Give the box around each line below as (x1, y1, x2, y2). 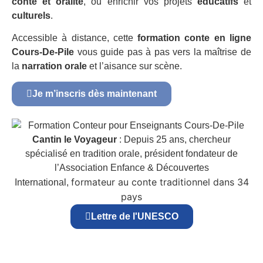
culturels (12, 10, 50, 21)
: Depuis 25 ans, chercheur (117, 134, 231, 145)
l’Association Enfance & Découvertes (54, 163, 209, 173)
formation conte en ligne (137, 32, 252, 43)
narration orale (22, 60, 87, 71)
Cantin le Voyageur (32, 134, 117, 145)
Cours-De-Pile (12, 46, 74, 57)
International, (14, 177, 71, 188)
